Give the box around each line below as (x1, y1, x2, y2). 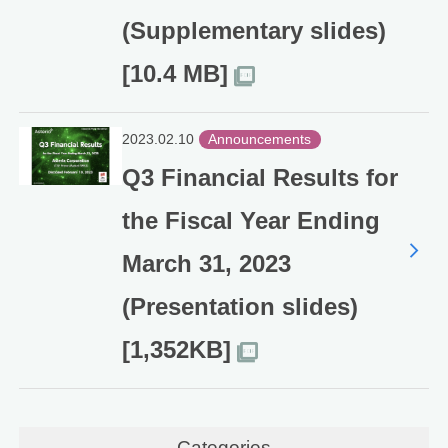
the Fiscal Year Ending (121, 207, 380, 235)
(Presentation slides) (121, 293, 358, 321)
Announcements (208, 131, 312, 148)
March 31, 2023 (121, 250, 291, 278)
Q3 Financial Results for (121, 164, 398, 192)
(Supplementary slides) (121, 17, 386, 45)
